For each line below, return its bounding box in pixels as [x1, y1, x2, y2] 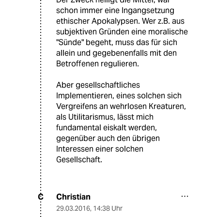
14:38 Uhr [93, 203, 123, 213]
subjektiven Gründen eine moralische [56, 26, 188, 37]
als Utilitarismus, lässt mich [56, 111, 154, 122]
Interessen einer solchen [56, 143, 143, 154]
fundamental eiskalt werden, [56, 122, 157, 133]
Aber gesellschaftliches [56, 79, 140, 90]
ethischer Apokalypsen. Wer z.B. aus [56, 15, 185, 26]
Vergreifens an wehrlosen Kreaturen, [56, 101, 186, 111]
